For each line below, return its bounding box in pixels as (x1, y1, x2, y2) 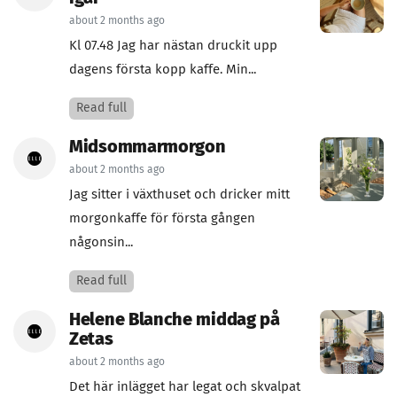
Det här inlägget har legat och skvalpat (69, 380, 300, 393)
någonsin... (69, 236, 133, 249)
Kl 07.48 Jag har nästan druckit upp (69, 39, 277, 52)
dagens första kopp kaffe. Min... (69, 63, 256, 76)
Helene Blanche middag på (69, 311, 280, 329)
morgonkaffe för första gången (69, 212, 255, 225)
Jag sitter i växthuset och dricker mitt (69, 188, 290, 201)
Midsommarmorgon (69, 138, 226, 156)
